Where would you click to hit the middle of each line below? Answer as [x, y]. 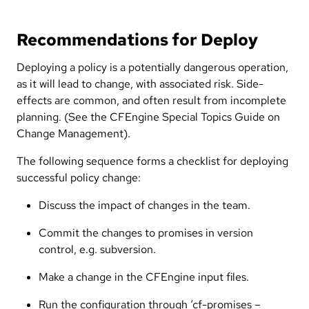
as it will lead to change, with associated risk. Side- [140, 83]
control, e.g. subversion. [97, 249]
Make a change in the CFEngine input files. [144, 277]
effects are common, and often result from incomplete [151, 100]
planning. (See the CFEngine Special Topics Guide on [148, 117]
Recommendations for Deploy [137, 39]
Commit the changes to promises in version [146, 232]
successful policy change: [79, 177]
